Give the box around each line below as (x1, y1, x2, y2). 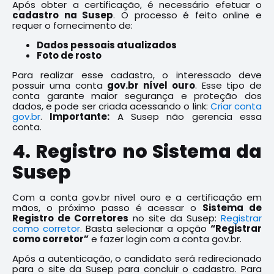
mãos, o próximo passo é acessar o (12, 201, 203, 214)
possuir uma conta (12, 79, 108, 92)
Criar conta (210, 100, 262, 113)
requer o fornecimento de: (12, 19, 133, 32)
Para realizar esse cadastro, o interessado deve (12, 68, 262, 81)
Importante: (50, 110, 110, 123)
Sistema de (202, 201, 262, 214)
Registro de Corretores (12, 212, 128, 224)
